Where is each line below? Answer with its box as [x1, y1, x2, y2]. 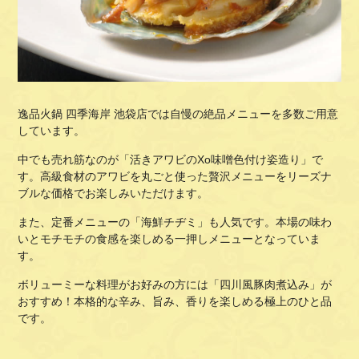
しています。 [18, 123, 86, 137]
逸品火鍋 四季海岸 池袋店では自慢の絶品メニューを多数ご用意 [18, 107, 339, 120]
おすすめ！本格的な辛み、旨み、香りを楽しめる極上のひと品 [18, 294, 333, 308]
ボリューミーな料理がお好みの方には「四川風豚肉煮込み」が [18, 277, 333, 291]
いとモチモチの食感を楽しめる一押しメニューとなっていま [18, 232, 321, 245]
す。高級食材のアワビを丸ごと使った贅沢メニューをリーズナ [18, 169, 333, 183]
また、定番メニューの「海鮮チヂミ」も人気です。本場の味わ [18, 215, 333, 228]
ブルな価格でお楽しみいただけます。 [18, 186, 209, 200]
